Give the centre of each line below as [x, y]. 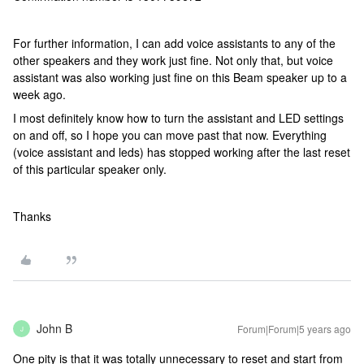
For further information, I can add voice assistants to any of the [174, 43]
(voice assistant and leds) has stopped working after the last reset [182, 152]
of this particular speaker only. [90, 169]
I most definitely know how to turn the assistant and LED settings [178, 118]
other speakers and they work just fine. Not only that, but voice [173, 60]
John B [54, 328]
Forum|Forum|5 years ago [294, 329]
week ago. [39, 94]
